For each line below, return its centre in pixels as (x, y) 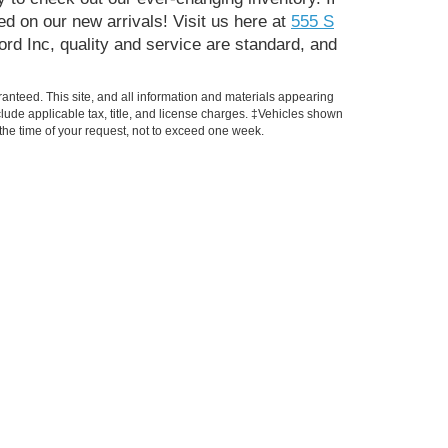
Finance (162, 252)
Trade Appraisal (173, 317)
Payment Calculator (189, 345)
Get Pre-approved (182, 289)
